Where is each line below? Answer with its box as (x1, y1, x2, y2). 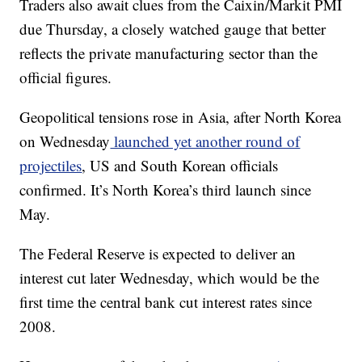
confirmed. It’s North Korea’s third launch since (19, 179, 312, 200)
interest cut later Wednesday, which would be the (19, 267, 320, 288)
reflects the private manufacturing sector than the (19, 43, 318, 63)
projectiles (19, 155, 82, 175)
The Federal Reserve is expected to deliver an (19, 243, 297, 263)
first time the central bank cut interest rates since (19, 292, 313, 312)
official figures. (19, 67, 112, 87)
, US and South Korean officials (82, 155, 279, 175)
